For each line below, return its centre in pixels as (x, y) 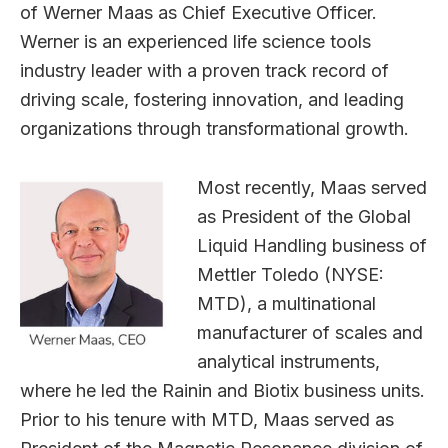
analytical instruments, (288, 361)
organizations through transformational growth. (214, 128)
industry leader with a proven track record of (204, 70)
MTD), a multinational (286, 303)
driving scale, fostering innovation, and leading (212, 99)
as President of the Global (304, 216)
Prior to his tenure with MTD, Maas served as (207, 419)
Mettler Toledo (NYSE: (290, 274)
